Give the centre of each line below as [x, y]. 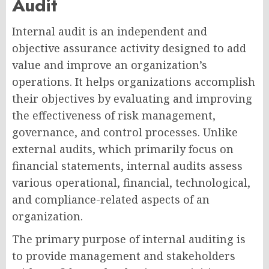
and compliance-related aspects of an [111, 200]
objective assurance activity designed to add [129, 48]
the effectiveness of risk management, [114, 116]
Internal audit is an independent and [110, 32]
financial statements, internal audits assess [127, 166]
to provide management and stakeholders [124, 256]
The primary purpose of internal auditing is [129, 239]
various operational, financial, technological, [131, 183]
